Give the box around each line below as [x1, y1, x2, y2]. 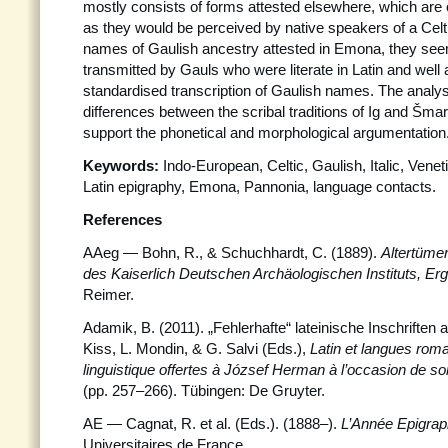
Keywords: [83, 157, 159, 174]
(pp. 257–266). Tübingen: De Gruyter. [83, 382, 325, 399]
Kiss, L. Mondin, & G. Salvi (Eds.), [83, 340, 310, 357]
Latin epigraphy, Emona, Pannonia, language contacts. [83, 178, 436, 195]
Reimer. [83, 286, 134, 303]
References [83, 211, 162, 228]
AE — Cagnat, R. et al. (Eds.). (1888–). [83, 415, 341, 432]
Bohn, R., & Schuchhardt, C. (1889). [142, 244, 381, 261]
